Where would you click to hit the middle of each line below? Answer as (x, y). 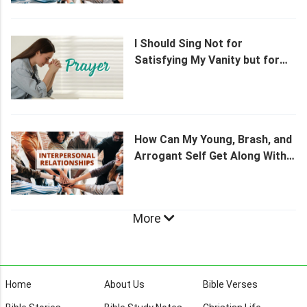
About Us (124, 284)
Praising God (168, 77)
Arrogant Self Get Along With (210, 156)
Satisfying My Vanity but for (207, 60)
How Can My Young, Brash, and (213, 139)
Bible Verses (230, 284)
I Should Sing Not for (188, 44)
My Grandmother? (181, 172)
